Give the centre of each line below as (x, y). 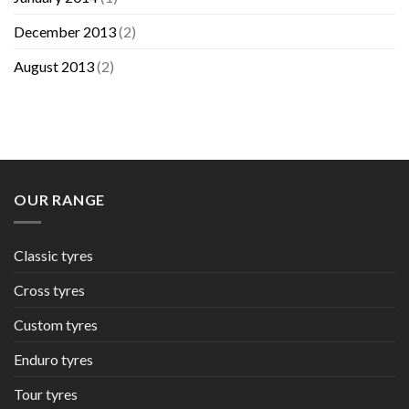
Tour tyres (46, 393)
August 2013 (54, 67)
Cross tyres (49, 289)
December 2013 (65, 32)
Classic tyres (53, 255)
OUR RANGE (60, 200)
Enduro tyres (53, 359)
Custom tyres (56, 324)
